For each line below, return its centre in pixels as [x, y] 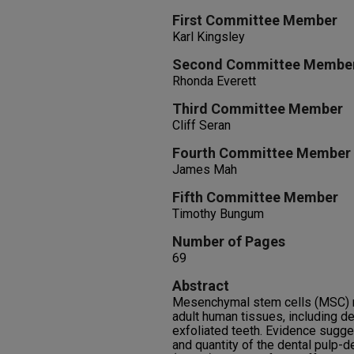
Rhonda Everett [214, 81]
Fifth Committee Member [255, 197]
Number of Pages [229, 241]
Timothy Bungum [218, 214]
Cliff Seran [201, 125]
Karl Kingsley [209, 37]
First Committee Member [255, 20]
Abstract [201, 286]
